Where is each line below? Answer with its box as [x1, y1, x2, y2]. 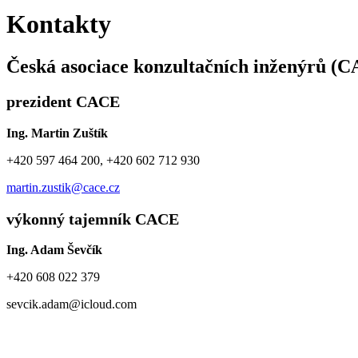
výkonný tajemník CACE [6, 209, 179, 228]
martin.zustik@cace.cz [6, 180, 120, 194]
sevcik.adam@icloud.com [6, 297, 137, 312]
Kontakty [6, 9, 111, 38]
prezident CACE [6, 93, 120, 111]
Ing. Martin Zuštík [6, 125, 108, 140]
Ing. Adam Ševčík [6, 243, 102, 257]
